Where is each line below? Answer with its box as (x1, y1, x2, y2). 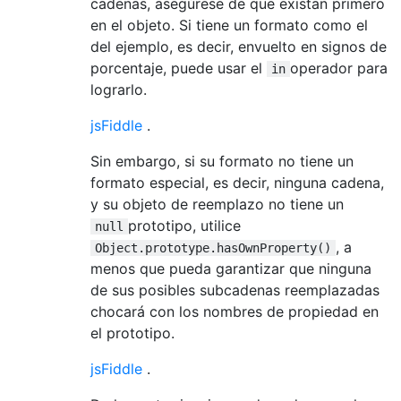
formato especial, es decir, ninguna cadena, (90, 173, 384, 192)
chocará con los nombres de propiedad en (90, 302, 379, 320)
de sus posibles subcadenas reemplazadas (90, 280, 380, 299)
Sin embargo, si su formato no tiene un (90, 151, 354, 170)
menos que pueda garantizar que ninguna (90, 259, 371, 277)
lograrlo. (90, 80, 147, 98)
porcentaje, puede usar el (90, 58, 267, 77)
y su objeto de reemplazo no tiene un (90, 194, 344, 213)
